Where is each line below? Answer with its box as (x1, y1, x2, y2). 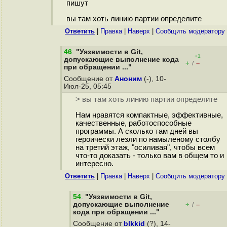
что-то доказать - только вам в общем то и (75, 152, 224, 160)
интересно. (75, 160, 113, 168)
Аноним (115, 75, 142, 83)
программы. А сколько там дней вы (75, 127, 198, 136)
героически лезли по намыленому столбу (75, 135, 220, 144)
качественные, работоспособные (75, 119, 192, 128)
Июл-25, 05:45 (64, 83, 113, 90)
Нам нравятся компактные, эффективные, (75, 111, 223, 120)
